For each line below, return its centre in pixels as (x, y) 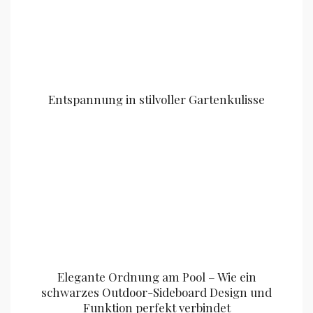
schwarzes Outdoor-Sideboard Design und (156, 292)
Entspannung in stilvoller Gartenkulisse (156, 100)
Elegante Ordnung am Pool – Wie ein (156, 277)
